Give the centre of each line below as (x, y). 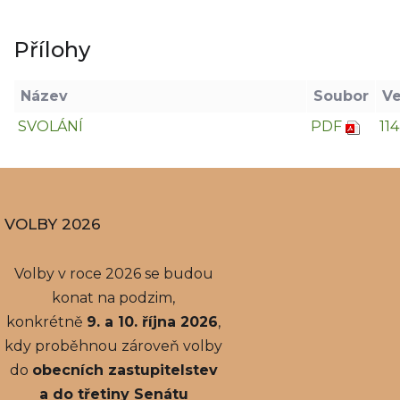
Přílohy (52, 50)
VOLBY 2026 (53, 224)
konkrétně (47, 321)
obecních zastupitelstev (125, 370)
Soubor (341, 96)
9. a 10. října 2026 (153, 321)
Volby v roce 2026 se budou (113, 273)
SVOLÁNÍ (50, 126)
